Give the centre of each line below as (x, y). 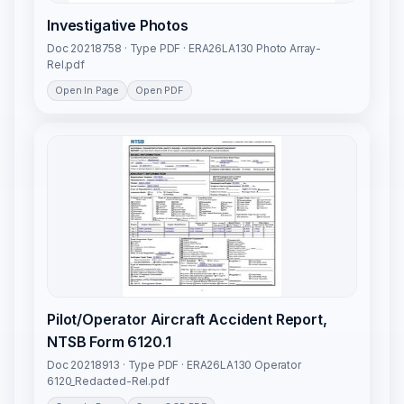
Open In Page (87, 91)
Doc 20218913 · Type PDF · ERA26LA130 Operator (174, 365)
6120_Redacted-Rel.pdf (108, 381)
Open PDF (160, 91)
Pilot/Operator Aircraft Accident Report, (187, 320)
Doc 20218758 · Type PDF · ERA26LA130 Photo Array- (184, 49)
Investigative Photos (118, 26)
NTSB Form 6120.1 (109, 342)
